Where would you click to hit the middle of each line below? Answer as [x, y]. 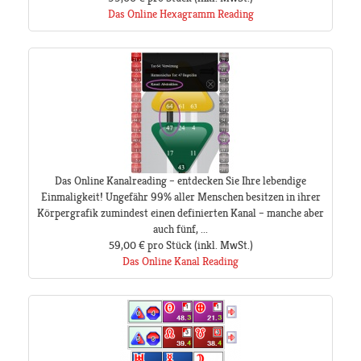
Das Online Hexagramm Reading [180, 14]
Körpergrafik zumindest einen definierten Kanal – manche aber [180, 213]
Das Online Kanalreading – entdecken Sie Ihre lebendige [180, 181]
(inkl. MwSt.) [222, 245]
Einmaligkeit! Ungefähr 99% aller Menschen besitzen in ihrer [180, 197]
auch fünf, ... [180, 229]
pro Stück [169, 245]
